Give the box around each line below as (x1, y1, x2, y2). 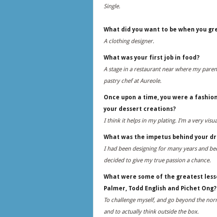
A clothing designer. (104, 38, 154, 45)
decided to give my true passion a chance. (104, 157, 211, 164)
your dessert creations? (104, 106, 176, 112)
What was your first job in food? (104, 54, 200, 61)
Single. (104, 3, 120, 10)
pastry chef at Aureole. (104, 77, 161, 84)
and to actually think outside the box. (104, 208, 200, 215)
